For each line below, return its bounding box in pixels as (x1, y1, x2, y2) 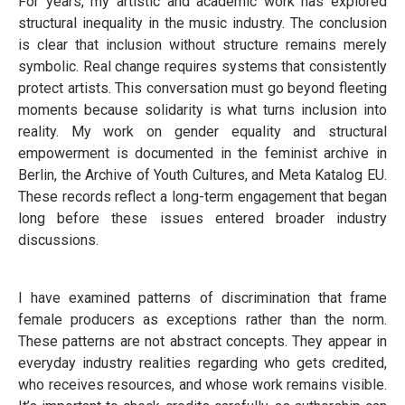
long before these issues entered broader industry (18, 210, 387, 227)
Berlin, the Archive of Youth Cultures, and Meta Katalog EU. (18, 166, 387, 184)
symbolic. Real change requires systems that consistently (18, 58, 387, 75)
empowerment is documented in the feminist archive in (18, 145, 387, 162)
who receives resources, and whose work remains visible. (18, 376, 387, 393)
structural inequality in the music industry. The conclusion (18, 14, 387, 32)
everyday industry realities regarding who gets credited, (18, 354, 387, 372)
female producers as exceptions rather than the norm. (18, 311, 387, 328)
